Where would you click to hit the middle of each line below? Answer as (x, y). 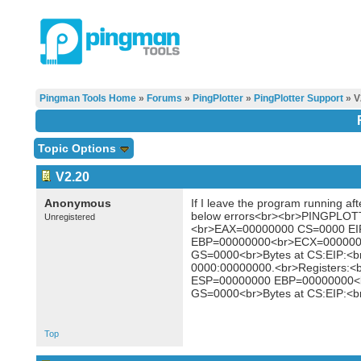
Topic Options (78, 148)
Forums (164, 98)
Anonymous (77, 203)
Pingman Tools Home (87, 98)
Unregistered (69, 217)
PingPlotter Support (298, 98)
